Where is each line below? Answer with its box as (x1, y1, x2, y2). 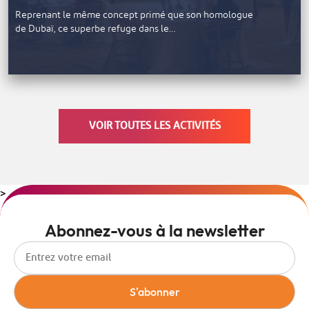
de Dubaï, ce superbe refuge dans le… (15, 19, 176, 39)
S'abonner (129, 284, 180, 299)
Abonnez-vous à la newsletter (44, 219, 265, 241)
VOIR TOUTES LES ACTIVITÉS (88, 115, 221, 136)
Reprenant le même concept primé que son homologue (15, 6, 253, 25)
